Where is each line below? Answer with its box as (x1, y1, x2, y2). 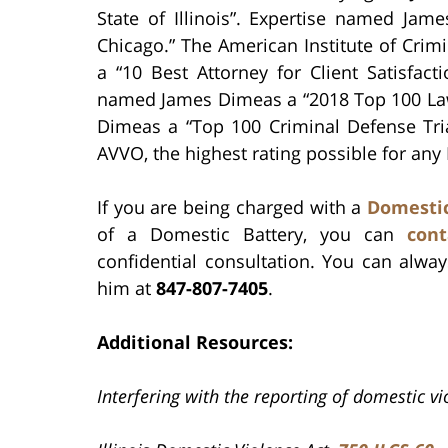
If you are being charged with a (97, 194, 367, 219)
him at (97, 275, 156, 300)
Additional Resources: (97, 329, 293, 354)
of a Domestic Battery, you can (97, 221, 407, 246)
